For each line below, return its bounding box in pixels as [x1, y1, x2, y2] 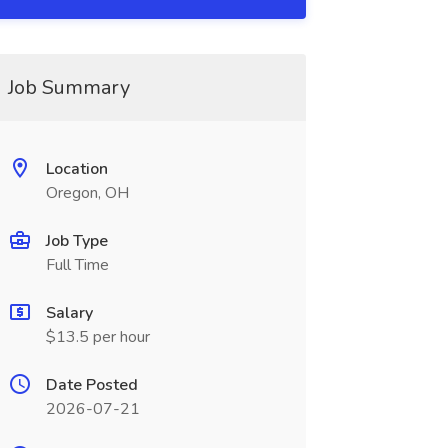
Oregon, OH [45, 182, 129, 204]
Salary [45, 302, 93, 324]
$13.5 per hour [45, 326, 150, 348]
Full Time [45, 254, 109, 276]
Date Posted [45, 374, 138, 396]
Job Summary [7, 74, 130, 101]
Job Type [45, 230, 108, 252]
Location [45, 158, 108, 180]
